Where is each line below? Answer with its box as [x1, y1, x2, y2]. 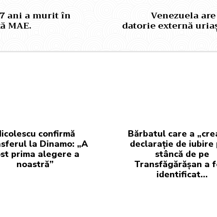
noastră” [16, 158, 54, 170]
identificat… [156, 169, 208, 180]
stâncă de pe [155, 148, 209, 160]
